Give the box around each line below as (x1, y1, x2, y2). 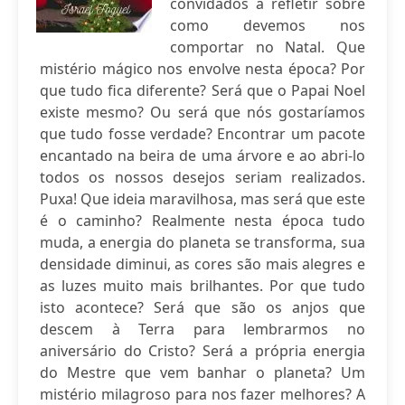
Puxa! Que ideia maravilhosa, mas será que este (40, 189, 365, 209)
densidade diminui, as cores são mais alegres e (40, 254, 365, 274)
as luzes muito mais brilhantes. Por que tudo (40, 276, 365, 296)
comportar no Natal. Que (170, 37, 365, 57)
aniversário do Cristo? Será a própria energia (40, 341, 365, 361)
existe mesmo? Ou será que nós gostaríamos (40, 102, 365, 122)
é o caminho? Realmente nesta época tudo (40, 211, 365, 231)
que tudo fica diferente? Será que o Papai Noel (40, 80, 365, 100)
